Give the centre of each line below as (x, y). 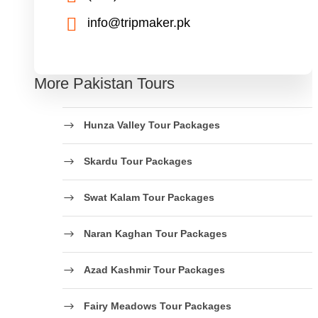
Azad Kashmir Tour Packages (154, 269)
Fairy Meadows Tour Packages (158, 306)
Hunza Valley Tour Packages (152, 125)
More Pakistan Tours (104, 83)
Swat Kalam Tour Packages (149, 197)
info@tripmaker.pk (139, 23)
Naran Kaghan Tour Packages (155, 233)
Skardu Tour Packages (138, 161)
